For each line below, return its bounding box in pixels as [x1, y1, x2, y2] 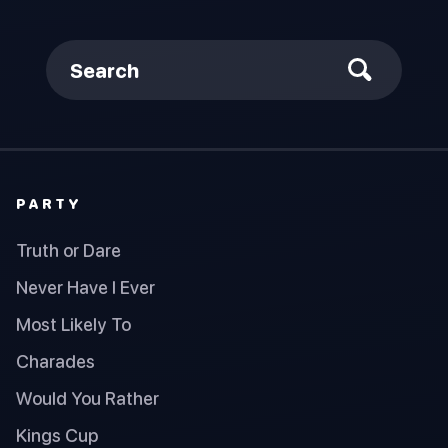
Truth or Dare [16, 239, 121, 261]
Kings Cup [16, 424, 98, 446]
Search [70, 58, 139, 82]
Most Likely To [16, 313, 131, 335]
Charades [16, 350, 95, 372]
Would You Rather [16, 387, 159, 409]
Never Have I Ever [16, 276, 155, 298]
